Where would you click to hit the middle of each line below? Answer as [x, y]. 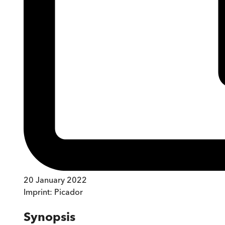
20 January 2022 [55, 180]
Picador [69, 192]
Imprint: [39, 192]
